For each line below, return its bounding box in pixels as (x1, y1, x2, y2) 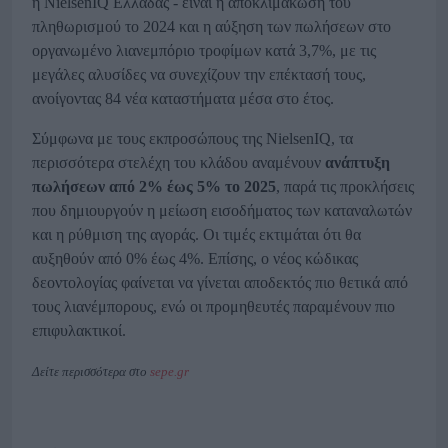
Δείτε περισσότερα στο (32, 364, 150, 380)
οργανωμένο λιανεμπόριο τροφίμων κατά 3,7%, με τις (32, 42, 376, 60)
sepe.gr (150, 364, 189, 380)
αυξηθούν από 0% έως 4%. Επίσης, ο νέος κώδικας (32, 250, 358, 268)
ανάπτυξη (325, 154, 390, 172)
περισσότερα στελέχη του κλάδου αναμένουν (32, 154, 325, 172)
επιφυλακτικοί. (32, 322, 126, 340)
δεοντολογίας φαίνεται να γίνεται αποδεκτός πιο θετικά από (32, 274, 408, 292)
